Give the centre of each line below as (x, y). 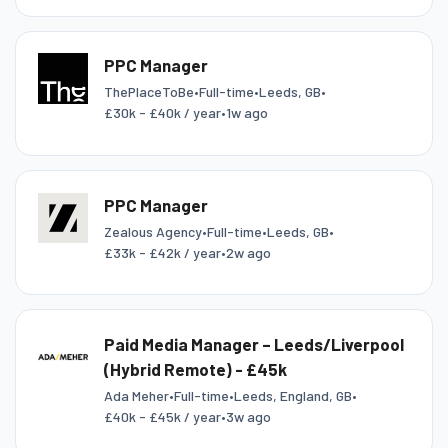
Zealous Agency (152, 231)
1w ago (246, 113)
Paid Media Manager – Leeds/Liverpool (253, 343)
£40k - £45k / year (162, 416)
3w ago (248, 416)
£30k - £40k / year (162, 113)
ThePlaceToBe (148, 92)
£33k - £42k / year (162, 252)
